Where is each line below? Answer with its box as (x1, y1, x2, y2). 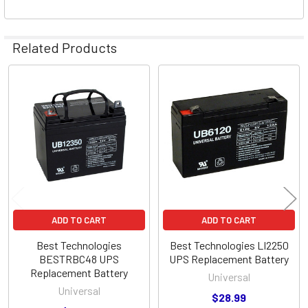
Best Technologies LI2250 (169, 238, 289, 252)
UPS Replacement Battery (169, 252, 289, 265)
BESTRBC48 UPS (39, 252, 119, 265)
